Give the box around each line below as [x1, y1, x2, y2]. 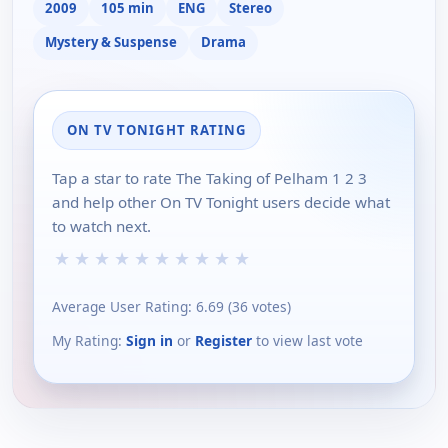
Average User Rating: [52, 297, 196, 317]
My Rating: [52, 331, 126, 351]
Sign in [126, 331, 173, 351]
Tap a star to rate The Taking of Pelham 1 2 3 [52, 167, 367, 188]
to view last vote [252, 331, 363, 351]
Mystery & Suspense [45, 33, 177, 52]
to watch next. [52, 215, 151, 236]
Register [195, 331, 252, 351]
